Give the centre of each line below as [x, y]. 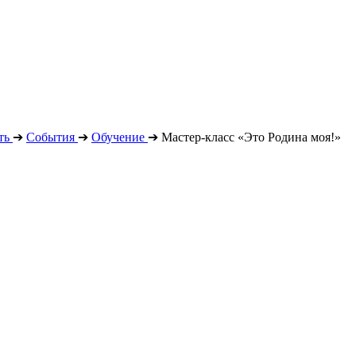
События [50, 137]
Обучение [118, 137]
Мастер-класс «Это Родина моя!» [251, 137]
